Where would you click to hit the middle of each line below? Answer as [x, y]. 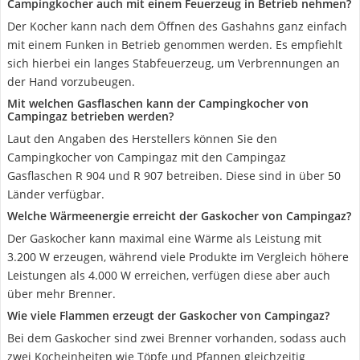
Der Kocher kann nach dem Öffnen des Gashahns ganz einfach [177, 26]
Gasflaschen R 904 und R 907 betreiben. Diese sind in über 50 [174, 176]
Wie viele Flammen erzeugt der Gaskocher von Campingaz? [168, 315]
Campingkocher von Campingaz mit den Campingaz [147, 157]
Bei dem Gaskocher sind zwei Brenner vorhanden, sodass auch [177, 338]
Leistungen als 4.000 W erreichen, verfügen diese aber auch [169, 275]
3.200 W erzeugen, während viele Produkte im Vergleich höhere [178, 257]
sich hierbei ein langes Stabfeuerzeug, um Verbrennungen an [174, 63]
